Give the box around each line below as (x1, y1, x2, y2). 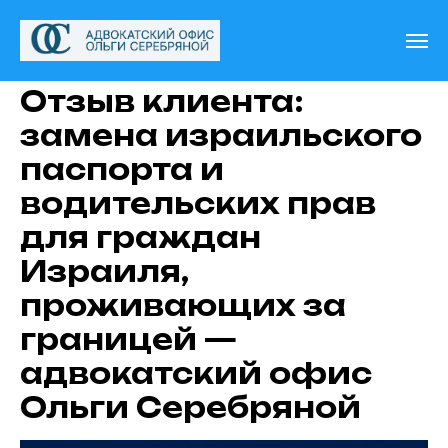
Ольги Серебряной (20, 390, 361, 425)
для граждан (20, 220, 261, 255)
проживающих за (20, 288, 346, 323)
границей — (20, 322, 237, 357)
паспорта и (20, 152, 224, 187)
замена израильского (20, 118, 422, 153)
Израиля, (20, 254, 188, 289)
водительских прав (20, 186, 376, 221)
